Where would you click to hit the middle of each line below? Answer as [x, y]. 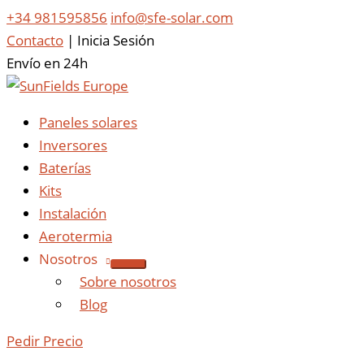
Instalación [73, 213]
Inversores [73, 145]
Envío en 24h [47, 63]
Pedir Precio [45, 341]
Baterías [65, 168]
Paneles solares [88, 122]
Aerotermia [76, 236]
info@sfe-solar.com [172, 17]
